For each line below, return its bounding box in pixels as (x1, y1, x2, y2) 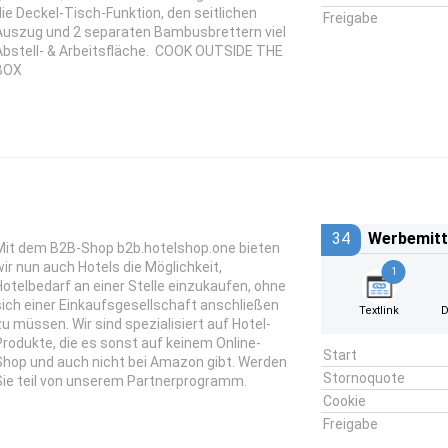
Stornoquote (322, 370, 405, 386)
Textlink (359, 304, 400, 317)
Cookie (322, 393, 366, 409)
